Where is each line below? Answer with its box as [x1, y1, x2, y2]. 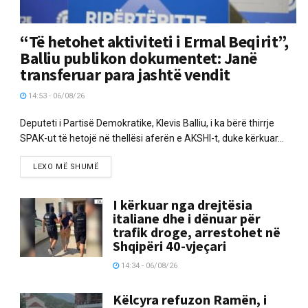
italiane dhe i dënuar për [113, 209, 261, 227]
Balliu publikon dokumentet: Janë [20, 47, 257, 69]
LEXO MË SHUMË [33, 162, 99, 171]
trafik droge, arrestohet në [113, 223, 281, 241]
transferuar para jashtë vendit [20, 63, 230, 85]
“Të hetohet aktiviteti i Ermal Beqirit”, [20, 30, 289, 52]
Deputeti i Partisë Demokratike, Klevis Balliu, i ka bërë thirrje [20, 117, 275, 129]
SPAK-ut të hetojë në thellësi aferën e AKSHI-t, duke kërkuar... [20, 132, 285, 144]
